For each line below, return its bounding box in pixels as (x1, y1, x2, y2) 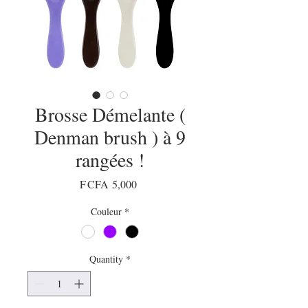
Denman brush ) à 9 (34, 124, 186, 151)
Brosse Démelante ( (34, 101, 186, 128)
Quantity (89, 252, 123, 266)
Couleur (91, 205, 122, 219)
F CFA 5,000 (80, 177, 137, 192)
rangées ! (76, 146, 144, 173)
